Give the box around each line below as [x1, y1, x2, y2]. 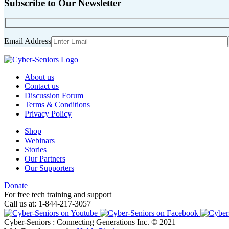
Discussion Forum [25, 90, 83, 100]
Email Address [4, 36, 51, 45]
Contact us [25, 81, 59, 90]
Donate [4, 180, 28, 190]
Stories [25, 145, 47, 154]
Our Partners [25, 154, 65, 163]
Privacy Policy [25, 109, 72, 118]
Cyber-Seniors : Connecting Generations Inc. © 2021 [4, 217, 176, 226]
